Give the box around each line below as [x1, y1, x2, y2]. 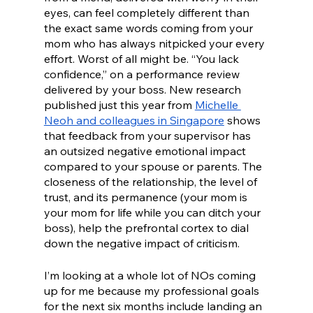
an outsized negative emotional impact [43, 144, 249, 159]
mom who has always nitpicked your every [43, 36, 268, 51]
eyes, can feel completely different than [43, 6, 252, 20]
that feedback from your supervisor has [43, 129, 254, 143]
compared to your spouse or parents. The [43, 159, 265, 174]
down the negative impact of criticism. [43, 236, 242, 251]
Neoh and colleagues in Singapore [43, 113, 224, 128]
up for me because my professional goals [43, 284, 262, 298]
